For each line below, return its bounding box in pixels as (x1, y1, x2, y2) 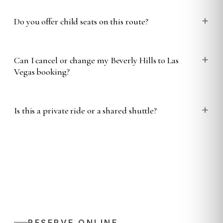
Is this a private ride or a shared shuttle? (14, 105, 157, 116)
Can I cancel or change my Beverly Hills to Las (14, 54, 179, 66)
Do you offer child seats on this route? (14, 15, 148, 27)
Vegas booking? (14, 66, 70, 77)
